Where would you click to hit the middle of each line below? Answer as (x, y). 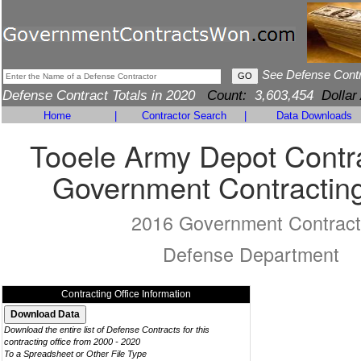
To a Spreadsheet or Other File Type (75, 354)
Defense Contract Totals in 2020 (105, 95)
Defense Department (251, 254)
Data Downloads (314, 116)
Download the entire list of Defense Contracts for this (107, 330)
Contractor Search (184, 116)
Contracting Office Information (126, 294)
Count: (227, 95)
